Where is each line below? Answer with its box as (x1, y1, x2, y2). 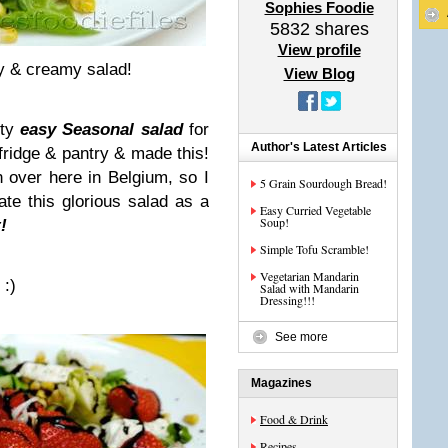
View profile (277, 41, 361, 58)
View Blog (283, 65, 355, 82)
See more (275, 330, 328, 344)
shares (309, 19, 369, 39)
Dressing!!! (260, 292, 315, 308)
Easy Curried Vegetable (260, 202, 371, 218)
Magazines (251, 376, 312, 390)
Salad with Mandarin (260, 280, 359, 296)
